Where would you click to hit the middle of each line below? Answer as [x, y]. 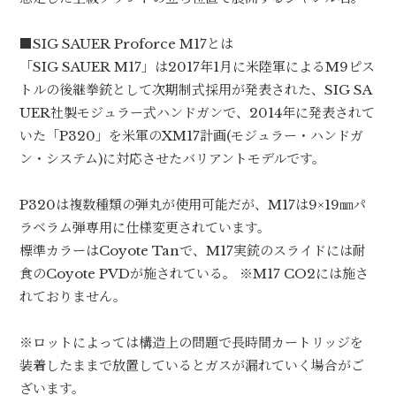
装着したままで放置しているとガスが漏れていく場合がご [192, 366]
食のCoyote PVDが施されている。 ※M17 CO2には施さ [194, 274]
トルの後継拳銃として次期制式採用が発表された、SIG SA [196, 90]
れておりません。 [73, 297]
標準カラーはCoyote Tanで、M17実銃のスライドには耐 [193, 251]
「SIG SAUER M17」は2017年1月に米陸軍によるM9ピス [198, 67]
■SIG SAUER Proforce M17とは [127, 44]
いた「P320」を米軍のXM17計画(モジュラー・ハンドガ [192, 136]
